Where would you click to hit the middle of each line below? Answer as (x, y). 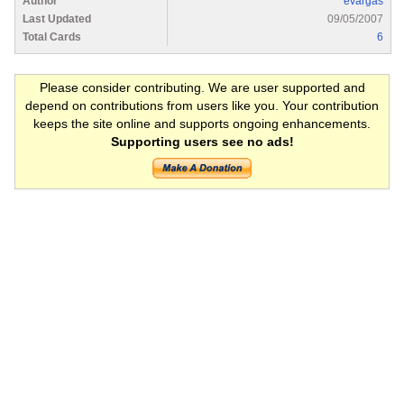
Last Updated (57, 18)
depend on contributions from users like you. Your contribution (202, 105)
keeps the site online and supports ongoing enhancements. (202, 123)
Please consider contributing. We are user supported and (202, 87)
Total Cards (52, 37)
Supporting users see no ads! (202, 141)
